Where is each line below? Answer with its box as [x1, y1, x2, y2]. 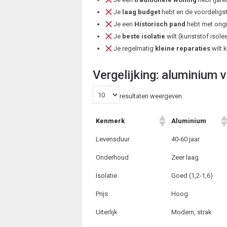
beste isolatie [122, 32, 166, 41]
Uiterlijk [96, 208, 118, 216]
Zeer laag [171, 154, 199, 162]
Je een [112, 20, 135, 28]
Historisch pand [134, 20, 186, 28]
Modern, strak [171, 208, 212, 216]
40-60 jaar [171, 135, 200, 143]
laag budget [122, 8, 161, 16]
